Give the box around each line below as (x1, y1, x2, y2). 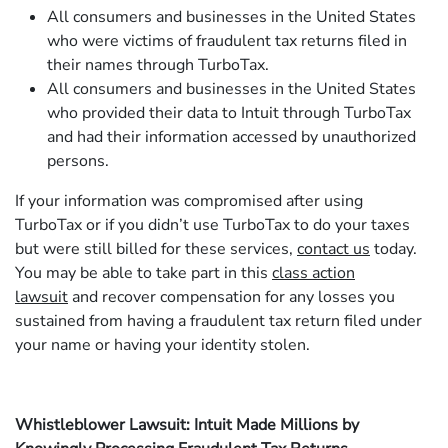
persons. (47, 150, 109, 173)
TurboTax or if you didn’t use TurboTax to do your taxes (15, 214, 410, 237)
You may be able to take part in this (15, 262, 272, 285)
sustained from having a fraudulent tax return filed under (15, 310, 422, 333)
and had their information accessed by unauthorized (47, 126, 416, 149)
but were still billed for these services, (15, 238, 297, 261)
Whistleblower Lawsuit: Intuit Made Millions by (15, 414, 359, 437)
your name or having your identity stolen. (15, 334, 310, 357)
